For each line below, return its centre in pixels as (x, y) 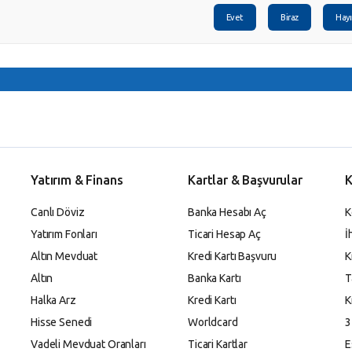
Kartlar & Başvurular (245, 180)
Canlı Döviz (58, 212)
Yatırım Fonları (64, 234)
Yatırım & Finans (77, 180)
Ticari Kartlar (218, 344)
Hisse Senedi (62, 322)
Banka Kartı (214, 278)
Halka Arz (53, 300)
